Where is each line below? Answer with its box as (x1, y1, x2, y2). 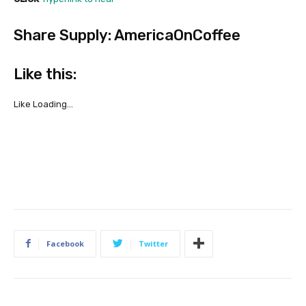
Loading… (33, 98, 73, 109)
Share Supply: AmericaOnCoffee (14, 25, 240, 44)
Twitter (139, 238, 168, 249)
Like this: (14, 64, 76, 83)
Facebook (46, 238, 84, 249)
